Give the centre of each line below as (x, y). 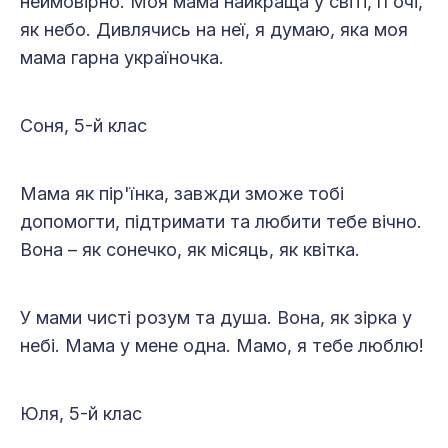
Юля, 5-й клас (81, 414)
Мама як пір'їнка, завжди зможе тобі (182, 194)
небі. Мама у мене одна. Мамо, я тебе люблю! (222, 346)
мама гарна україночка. (122, 58)
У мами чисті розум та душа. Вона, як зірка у (216, 318)
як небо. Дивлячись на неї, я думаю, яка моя (214, 30)
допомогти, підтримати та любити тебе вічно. (221, 222)
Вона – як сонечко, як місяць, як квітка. (190, 250)
